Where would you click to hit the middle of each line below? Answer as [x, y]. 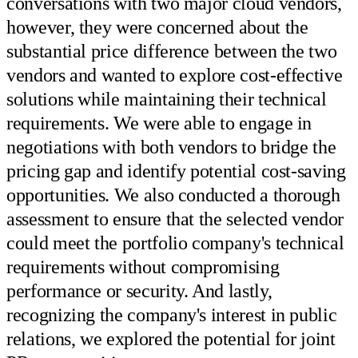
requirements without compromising [143, 267]
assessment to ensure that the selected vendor [175, 219]
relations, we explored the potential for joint [171, 338]
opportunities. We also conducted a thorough [173, 195]
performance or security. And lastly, [139, 290]
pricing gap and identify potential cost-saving [176, 171]
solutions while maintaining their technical [167, 99]
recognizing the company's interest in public [172, 314]
